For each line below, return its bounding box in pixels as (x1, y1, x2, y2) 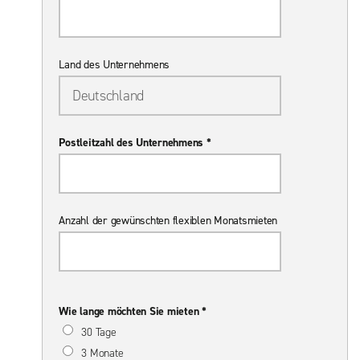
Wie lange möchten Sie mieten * (59, 303, 207, 319)
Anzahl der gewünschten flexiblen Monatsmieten (59, 212, 278, 228)
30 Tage (81, 324, 117, 340)
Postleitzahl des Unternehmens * (59, 134, 211, 150)
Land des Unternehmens (59, 56, 170, 72)
